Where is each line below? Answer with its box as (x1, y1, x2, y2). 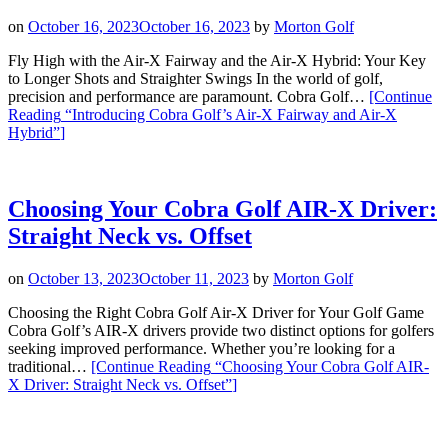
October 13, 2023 (28, 269, 139, 287)
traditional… (8, 357, 91, 375)
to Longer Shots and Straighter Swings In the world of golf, (8, 69, 383, 87)
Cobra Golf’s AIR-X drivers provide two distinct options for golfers (8, 321, 434, 339)
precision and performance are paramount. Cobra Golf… (8, 87, 369, 105)
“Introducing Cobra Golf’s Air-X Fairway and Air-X (61, 105, 397, 123)
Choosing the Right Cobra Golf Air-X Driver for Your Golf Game (8, 303, 424, 321)
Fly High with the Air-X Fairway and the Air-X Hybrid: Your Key (8, 51, 426, 69)
